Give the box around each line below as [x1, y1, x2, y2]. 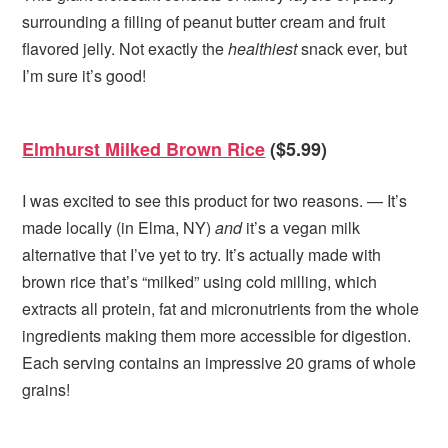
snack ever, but [297, 37, 408, 61]
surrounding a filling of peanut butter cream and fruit [22, 10, 386, 34]
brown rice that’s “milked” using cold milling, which [22, 270, 378, 294]
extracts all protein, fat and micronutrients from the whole [22, 297, 420, 321]
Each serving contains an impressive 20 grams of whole [22, 351, 417, 375]
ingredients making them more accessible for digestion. [22, 324, 412, 348]
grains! [22, 378, 71, 402]
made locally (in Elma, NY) [22, 216, 216, 240]
